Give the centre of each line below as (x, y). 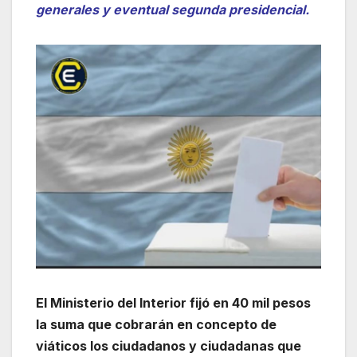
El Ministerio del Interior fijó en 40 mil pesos (173, 302)
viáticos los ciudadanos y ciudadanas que (169, 345)
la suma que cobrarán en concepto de (156, 324)
